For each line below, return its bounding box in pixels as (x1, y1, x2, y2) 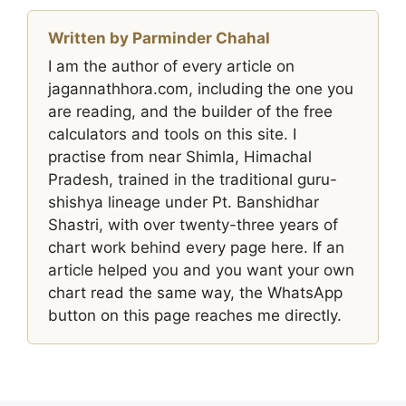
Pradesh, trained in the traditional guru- (48, 170, 337, 188)
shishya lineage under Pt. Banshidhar (48, 193, 319, 211)
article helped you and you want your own (48, 261, 354, 279)
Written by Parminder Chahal (48, 29, 270, 47)
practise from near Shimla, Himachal (48, 148, 312, 166)
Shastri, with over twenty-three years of (48, 216, 338, 234)
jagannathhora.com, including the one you (48, 80, 353, 98)
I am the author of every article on (48, 57, 295, 75)
